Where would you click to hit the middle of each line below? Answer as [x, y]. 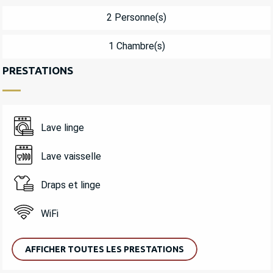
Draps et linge [70, 185]
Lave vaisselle [71, 157]
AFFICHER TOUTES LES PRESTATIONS [105, 249]
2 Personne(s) [136, 18]
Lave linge [62, 128]
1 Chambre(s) [136, 46]
